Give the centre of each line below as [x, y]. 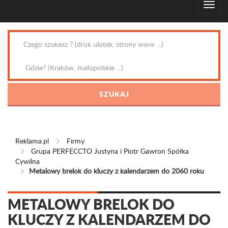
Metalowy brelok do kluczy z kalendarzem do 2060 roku [117, 171]
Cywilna [27, 161]
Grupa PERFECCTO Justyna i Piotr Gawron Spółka [110, 151]
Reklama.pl [32, 141]
